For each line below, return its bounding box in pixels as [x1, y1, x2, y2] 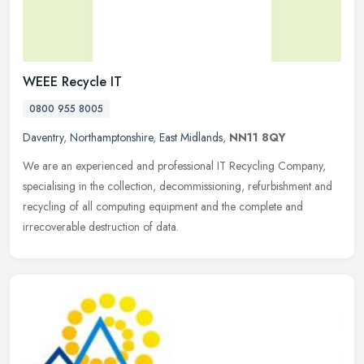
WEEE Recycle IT [23, 71, 122, 91]
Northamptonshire [70, 128, 153, 145]
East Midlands [159, 128, 223, 145]
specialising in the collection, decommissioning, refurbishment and [23, 177, 332, 194]
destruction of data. [89, 218, 179, 235]
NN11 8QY [229, 128, 286, 145]
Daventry [23, 128, 63, 145]
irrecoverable [23, 218, 85, 235]
